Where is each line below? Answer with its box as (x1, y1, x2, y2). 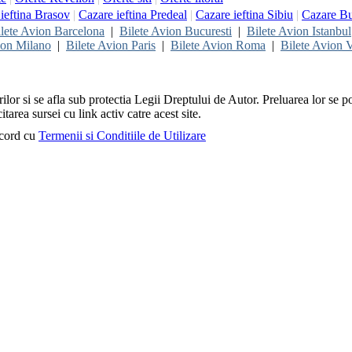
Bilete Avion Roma (170, 38, 266, 52)
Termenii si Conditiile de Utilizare (38, 128, 206, 142)
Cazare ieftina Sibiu (196, 7, 293, 21)
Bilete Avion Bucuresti (119, 24, 232, 38)
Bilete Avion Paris (66, 38, 156, 52)
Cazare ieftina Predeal (79, 7, 187, 21)
